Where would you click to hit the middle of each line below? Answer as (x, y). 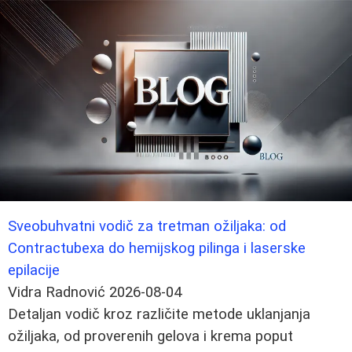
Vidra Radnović (57, 292)
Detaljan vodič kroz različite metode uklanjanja (159, 314)
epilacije (34, 270)
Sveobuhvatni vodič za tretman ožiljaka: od (147, 226)
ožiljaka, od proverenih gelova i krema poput (150, 336)
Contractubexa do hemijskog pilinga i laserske (157, 248)
